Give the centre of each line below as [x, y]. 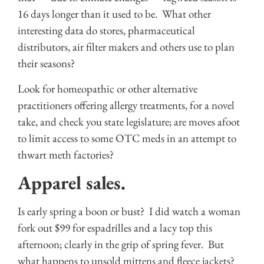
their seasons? [46, 64]
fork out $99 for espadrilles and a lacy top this [115, 228]
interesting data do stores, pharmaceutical [106, 31]
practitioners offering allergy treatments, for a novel [126, 105]
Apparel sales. [72, 183]
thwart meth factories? [66, 154]
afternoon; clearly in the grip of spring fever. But [121, 245]
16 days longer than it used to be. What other [114, 14]
